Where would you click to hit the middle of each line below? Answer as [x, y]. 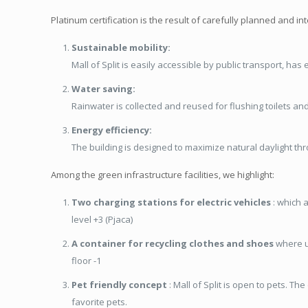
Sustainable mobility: [121, 47]
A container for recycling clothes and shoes [173, 243]
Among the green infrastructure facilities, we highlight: [163, 174]
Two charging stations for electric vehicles [172, 202]
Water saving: [104, 88]
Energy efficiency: [112, 130]
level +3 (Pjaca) [102, 219]
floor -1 [87, 260]
